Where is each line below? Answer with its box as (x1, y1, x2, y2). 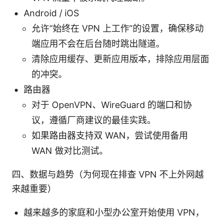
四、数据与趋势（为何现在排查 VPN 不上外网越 (12, 169, 204, 180)
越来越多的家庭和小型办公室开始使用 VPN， (24, 207, 204, 218)
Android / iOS (24, 7, 79, 18)
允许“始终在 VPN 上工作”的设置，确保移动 (32, 23, 204, 34)
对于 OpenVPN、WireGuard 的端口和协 (32, 99, 192, 110)
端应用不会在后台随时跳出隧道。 (32, 38, 165, 49)
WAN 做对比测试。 (32, 145, 108, 156)
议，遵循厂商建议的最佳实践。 (32, 114, 156, 125)
